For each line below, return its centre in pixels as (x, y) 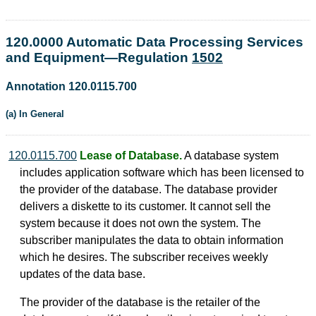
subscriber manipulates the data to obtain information (152, 241)
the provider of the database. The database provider (148, 190)
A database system (230, 156)
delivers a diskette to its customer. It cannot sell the (145, 207)
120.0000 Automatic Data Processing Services (154, 42)
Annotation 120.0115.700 (71, 87)
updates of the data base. (83, 274)
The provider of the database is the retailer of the (140, 303)
